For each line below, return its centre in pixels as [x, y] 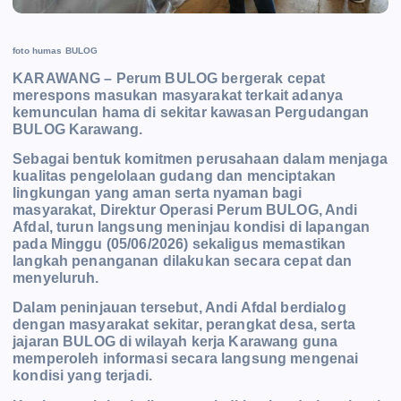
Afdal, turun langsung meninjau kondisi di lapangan [192, 227]
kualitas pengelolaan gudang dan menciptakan [175, 176]
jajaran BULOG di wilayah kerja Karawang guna [175, 342]
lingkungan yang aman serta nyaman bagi [158, 193]
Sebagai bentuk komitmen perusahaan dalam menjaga [200, 159]
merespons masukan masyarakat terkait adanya [178, 96]
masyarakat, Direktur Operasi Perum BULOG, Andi [185, 210]
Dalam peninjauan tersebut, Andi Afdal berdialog [179, 308]
